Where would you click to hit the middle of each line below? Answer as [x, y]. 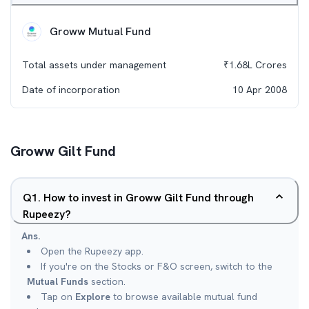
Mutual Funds [58, 281]
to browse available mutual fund [184, 297]
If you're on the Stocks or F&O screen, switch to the [157, 266]
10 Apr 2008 [260, 90]
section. [107, 281]
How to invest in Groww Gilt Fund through [149, 198]
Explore [93, 297]
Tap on [58, 297]
